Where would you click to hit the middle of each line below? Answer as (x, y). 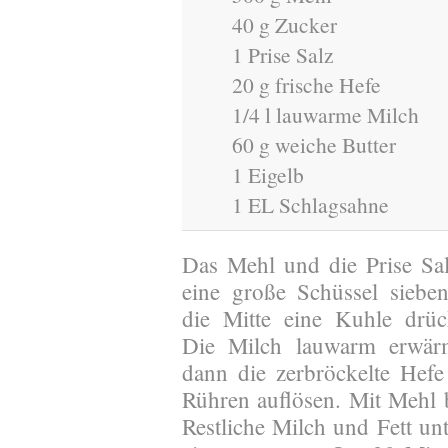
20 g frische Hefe (306, 85)
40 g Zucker (284, 25)
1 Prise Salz (283, 55)
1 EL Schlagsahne (310, 205)
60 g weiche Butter (314, 145)
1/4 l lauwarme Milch (325, 115)
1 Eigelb (268, 175)
